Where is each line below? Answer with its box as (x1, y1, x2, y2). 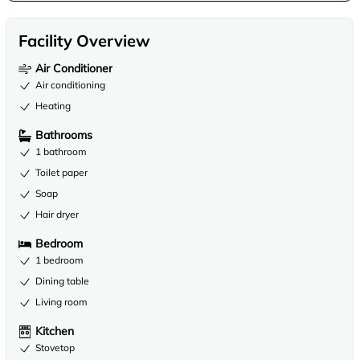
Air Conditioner (35, 61, 112, 76)
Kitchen (35, 324, 74, 338)
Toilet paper (35, 166, 88, 178)
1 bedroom (35, 254, 84, 266)
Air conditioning (35, 79, 105, 91)
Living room (35, 296, 88, 308)
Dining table (35, 275, 89, 287)
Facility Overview (18, 31, 150, 51)
